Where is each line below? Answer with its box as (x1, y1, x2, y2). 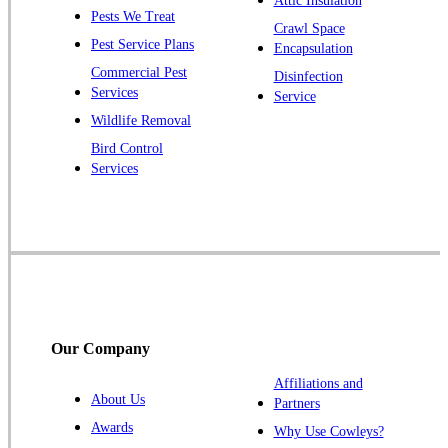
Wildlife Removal (91, 113, 191, 129)
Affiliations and (273, 376, 363, 392)
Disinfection (273, 69, 343, 85)
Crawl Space (273, 21, 345, 37)
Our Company (51, 340, 150, 358)
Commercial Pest (91, 65, 187, 81)
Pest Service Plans (91, 37, 194, 53)
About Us (91, 392, 145, 408)
